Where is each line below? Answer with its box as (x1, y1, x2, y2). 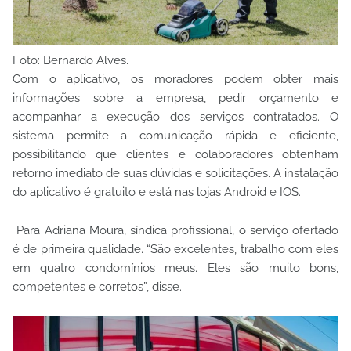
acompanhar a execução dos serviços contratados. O (13, 109, 338, 124)
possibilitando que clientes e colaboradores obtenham (13, 147, 338, 161)
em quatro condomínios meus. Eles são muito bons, (13, 260, 338, 275)
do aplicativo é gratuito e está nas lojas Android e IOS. (13, 184, 301, 199)
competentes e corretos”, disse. (13, 279, 182, 294)
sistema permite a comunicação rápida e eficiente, (13, 128, 338, 143)
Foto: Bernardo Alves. (13, 52, 128, 67)
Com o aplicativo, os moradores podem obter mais (13, 71, 338, 86)
